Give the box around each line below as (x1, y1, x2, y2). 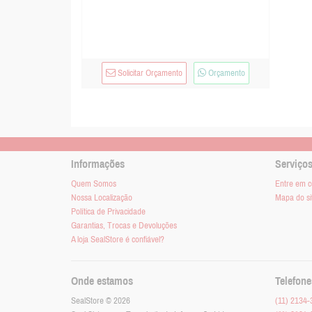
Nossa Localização (71, 193, 132, 203)
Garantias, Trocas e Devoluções (71, 221, 177, 231)
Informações (71, 158, 125, 171)
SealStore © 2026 (71, 296, 130, 306)
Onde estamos (71, 275, 133, 288)
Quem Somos (71, 179, 116, 189)
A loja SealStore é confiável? (71, 235, 164, 245)
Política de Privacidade (71, 207, 146, 217)
